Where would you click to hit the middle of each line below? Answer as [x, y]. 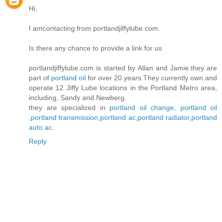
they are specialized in [69, 108]
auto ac [40, 128]
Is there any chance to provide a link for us [95, 48]
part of [40, 78]
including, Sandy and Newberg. [78, 98]
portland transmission [65, 118]
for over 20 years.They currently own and [151, 78]
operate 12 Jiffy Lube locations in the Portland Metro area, [123, 88]
